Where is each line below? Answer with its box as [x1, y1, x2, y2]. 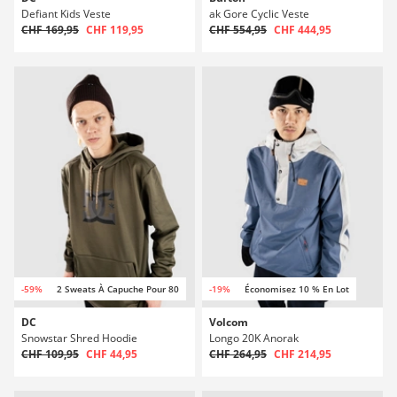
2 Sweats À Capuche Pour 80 [57, 283, 179, 295]
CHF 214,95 [274, 346, 331, 362]
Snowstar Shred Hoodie [21, 331, 137, 346]
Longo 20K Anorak [209, 331, 299, 346]
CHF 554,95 [209, 22, 267, 37]
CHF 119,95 [86, 22, 144, 37]
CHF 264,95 [209, 346, 267, 362]
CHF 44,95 [86, 346, 137, 362]
